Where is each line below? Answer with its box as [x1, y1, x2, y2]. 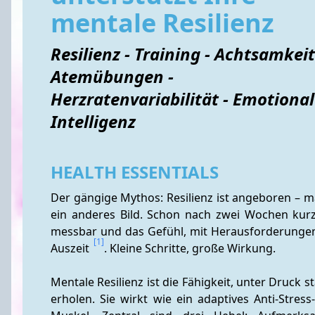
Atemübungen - [51, 65, 174, 88]
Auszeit [51, 240, 92, 256]
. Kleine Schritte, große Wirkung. [104, 240, 276, 256]
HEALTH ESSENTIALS [51, 160, 219, 184]
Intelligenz [51, 110, 136, 133]
